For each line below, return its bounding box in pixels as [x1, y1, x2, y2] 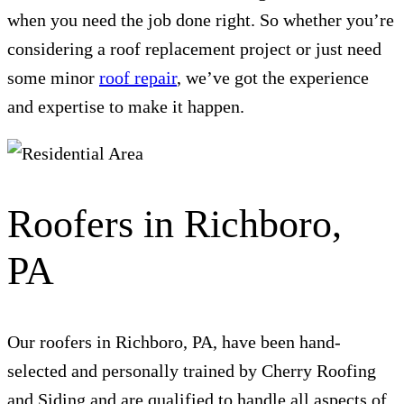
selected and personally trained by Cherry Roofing [7, 361, 376, 381]
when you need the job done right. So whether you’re [7, 10, 394, 31]
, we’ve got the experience [177, 68, 369, 88]
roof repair [99, 68, 177, 88]
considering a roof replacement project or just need [7, 39, 381, 60]
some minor [7, 68, 99, 88]
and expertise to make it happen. [7, 96, 244, 117]
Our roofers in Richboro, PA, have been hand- [7, 332, 341, 353]
